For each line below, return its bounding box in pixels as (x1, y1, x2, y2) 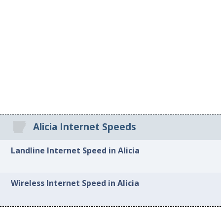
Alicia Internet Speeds (33, 120, 136, 134)
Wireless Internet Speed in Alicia (11, 178, 140, 189)
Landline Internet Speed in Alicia (11, 145, 140, 156)
